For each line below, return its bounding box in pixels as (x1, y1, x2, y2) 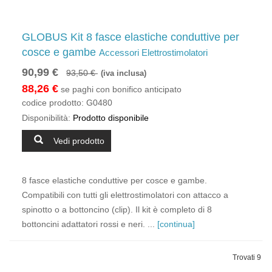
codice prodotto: (22, 98, 84, 107)
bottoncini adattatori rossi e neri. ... (22, 219, 157, 229)
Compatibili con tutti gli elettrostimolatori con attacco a (22, 190, 228, 200)
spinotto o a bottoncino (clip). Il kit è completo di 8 (22, 205, 212, 214)
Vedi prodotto (53, 135, 104, 146)
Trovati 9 (233, 253, 263, 262)
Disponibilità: (22, 113, 70, 123)
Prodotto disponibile (70, 113, 149, 123)
